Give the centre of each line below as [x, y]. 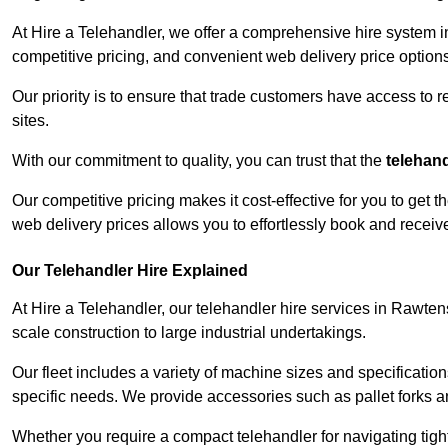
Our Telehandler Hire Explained [130, 271]
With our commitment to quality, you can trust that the [199, 161]
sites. [30, 121]
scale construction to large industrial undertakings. [189, 333]
